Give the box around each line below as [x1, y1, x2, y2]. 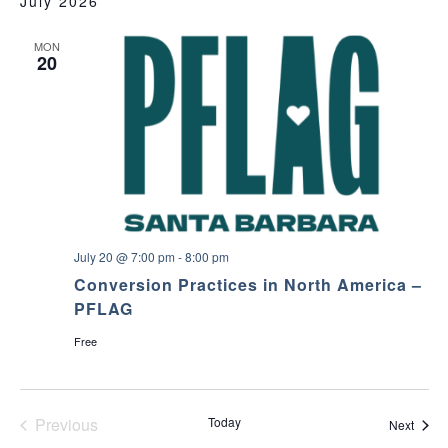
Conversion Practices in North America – [73, 273, 422, 297]
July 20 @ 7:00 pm [73, 248, 175, 266]
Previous [34, 413, 98, 437]
